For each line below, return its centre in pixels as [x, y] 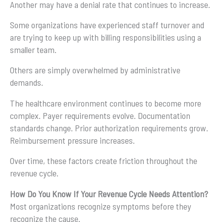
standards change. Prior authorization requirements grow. [109, 128]
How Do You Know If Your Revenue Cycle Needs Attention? [109, 194]
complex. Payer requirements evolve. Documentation [100, 115]
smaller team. [33, 49]
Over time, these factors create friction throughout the [104, 161]
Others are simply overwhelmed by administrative [95, 70]
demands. [27, 83]
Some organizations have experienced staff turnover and [107, 25]
